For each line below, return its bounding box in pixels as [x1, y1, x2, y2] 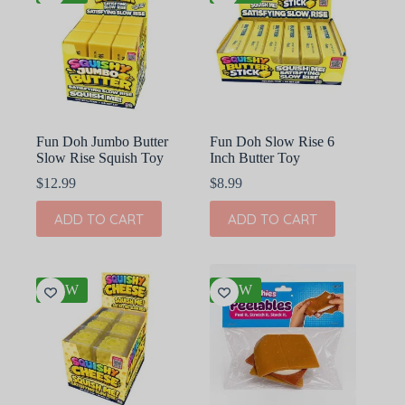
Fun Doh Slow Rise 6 [210, 134, 335, 150]
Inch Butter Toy [210, 150, 301, 166]
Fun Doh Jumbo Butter [36, 134, 168, 150]
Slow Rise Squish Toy [36, 150, 164, 166]
